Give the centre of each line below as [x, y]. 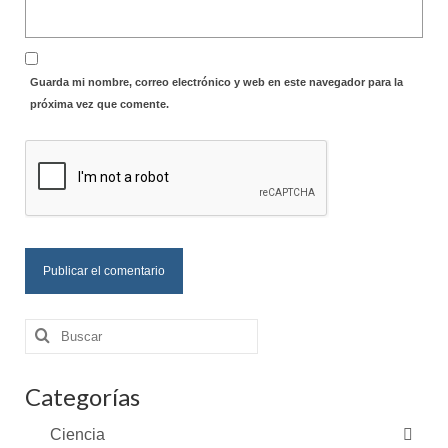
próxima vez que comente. [99, 103]
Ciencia [77, 434]
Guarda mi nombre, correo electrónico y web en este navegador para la [216, 81]
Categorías [82, 396]
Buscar [51, 328]
